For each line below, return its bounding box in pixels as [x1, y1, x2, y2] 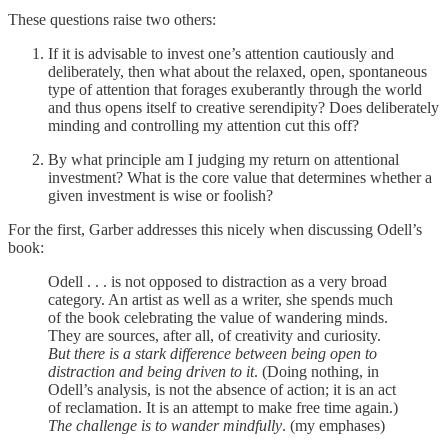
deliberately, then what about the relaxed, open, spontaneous [48, 62, 427, 80]
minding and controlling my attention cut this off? [48, 116, 359, 134]
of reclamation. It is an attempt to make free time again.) [48, 398, 398, 416]
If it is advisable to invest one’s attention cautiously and [48, 44, 394, 62]
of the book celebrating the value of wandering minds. [48, 308, 388, 326]
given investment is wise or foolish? [48, 186, 273, 204]
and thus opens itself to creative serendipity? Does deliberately [48, 98, 439, 116]
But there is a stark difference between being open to [48, 344, 377, 362]
